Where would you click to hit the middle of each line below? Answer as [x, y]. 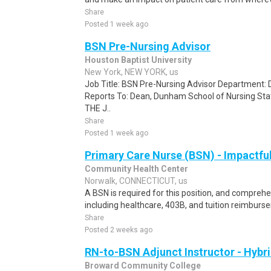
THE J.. [98, 108]
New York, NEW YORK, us [132, 72]
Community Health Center [136, 169]
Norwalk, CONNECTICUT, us [136, 181]
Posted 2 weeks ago [119, 230]
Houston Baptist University [138, 60]
